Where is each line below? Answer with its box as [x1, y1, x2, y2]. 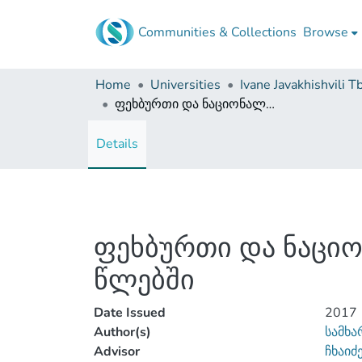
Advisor [94, 343, 140, 360]
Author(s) [94, 323, 151, 341]
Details [96, 135, 138, 153]
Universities [150, 76, 221, 94]
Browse [303, 23, 348, 41]
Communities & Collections [138, 23, 297, 41]
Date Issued [94, 304, 166, 322]
